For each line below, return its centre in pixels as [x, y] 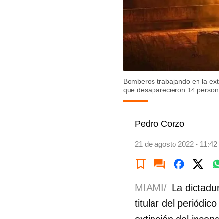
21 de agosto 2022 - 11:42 [176, 144]
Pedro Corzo [160, 123]
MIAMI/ [151, 187]
